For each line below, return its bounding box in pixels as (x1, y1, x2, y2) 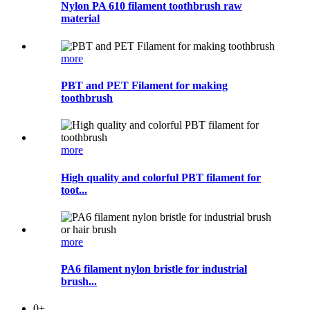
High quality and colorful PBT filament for (61, 171, 261, 183)
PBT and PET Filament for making (61, 80, 228, 92)
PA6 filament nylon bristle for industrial (61, 263, 247, 275)
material (61, 12, 100, 25)
